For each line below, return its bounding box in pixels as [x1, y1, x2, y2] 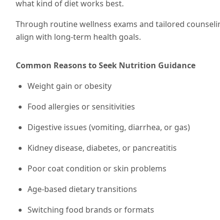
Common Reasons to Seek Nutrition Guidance [16, 60, 195, 71]
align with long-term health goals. [16, 31, 141, 42]
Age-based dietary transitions [27, 184, 137, 194]
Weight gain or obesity [27, 81, 111, 91]
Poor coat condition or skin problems [27, 163, 166, 174]
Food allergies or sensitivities [27, 101, 135, 112]
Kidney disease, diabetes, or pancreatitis [27, 142, 177, 153]
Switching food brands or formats [27, 204, 154, 215]
